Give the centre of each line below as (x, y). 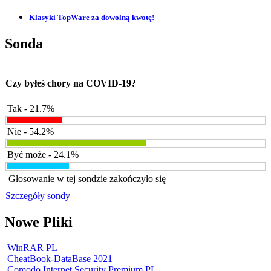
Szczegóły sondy (38, 195)
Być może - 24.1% (43, 154)
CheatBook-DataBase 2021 (60, 258)
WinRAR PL (32, 247)
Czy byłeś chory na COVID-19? (71, 83)
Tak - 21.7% (31, 108)
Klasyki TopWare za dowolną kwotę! (92, 18)
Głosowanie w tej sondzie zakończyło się (87, 178)
